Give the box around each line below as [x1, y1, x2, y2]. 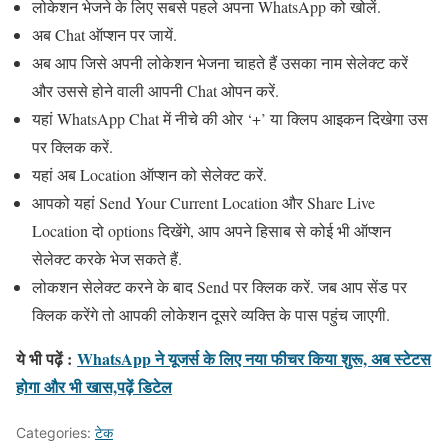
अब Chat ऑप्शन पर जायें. [32, 24, 177, 46]
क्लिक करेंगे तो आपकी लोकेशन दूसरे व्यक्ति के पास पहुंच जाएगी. [32, 304, 390, 326]
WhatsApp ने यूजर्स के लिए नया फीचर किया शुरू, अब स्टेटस [77, 347, 431, 371]
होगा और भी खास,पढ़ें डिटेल [16, 375, 172, 399]
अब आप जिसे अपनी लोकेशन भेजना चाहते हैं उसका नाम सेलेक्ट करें [32, 52, 408, 74]
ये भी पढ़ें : [16, 347, 77, 371]
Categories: [16, 424, 95, 442]
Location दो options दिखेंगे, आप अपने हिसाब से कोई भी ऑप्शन [32, 220, 391, 242]
